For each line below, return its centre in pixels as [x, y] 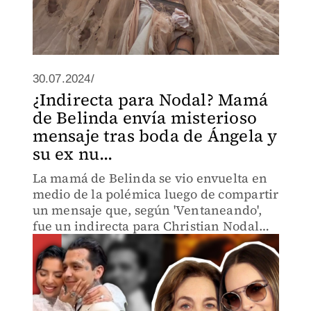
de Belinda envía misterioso [144, 118]
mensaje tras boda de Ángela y [155, 136]
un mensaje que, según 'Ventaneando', [147, 210]
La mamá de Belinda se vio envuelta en [150, 178]
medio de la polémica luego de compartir [155, 194]
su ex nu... [73, 154]
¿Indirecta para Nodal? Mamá [150, 100]
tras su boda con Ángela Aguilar [128, 242]
